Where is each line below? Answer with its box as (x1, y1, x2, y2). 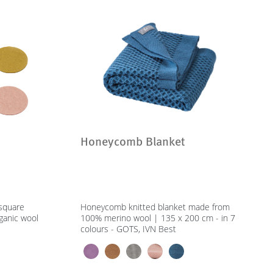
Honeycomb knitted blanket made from (80, 201, 230, 213)
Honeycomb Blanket (80, 136, 186, 149)
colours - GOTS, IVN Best (80, 223, 177, 235)
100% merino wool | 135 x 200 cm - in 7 (80, 212, 236, 224)
